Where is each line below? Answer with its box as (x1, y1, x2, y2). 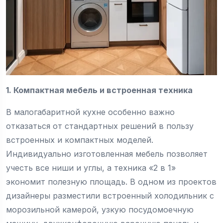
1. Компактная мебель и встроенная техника (6, 85, 193, 96)
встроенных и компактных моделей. (6, 135, 153, 145)
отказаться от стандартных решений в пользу (6, 121, 194, 131)
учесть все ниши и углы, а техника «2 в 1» (6, 163, 176, 173)
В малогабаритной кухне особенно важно (6, 107, 175, 117)
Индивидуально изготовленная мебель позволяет (6, 149, 208, 159)
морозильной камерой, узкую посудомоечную (6, 205, 194, 215)
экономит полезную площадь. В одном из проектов (6, 177, 217, 187)
